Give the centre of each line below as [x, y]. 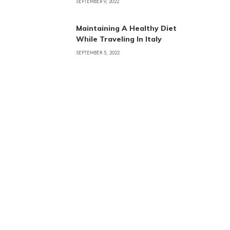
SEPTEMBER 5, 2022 [98, 53]
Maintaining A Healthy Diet [126, 28]
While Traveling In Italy [119, 39]
